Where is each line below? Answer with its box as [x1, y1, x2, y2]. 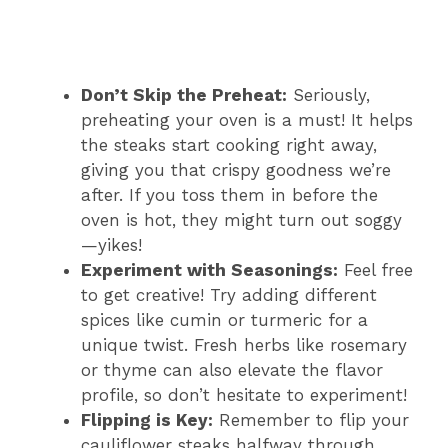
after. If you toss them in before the [81, 185, 378, 206]
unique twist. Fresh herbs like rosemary [81, 335, 407, 356]
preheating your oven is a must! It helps [81, 110, 413, 131]
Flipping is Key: [81, 410, 213, 431]
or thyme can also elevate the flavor [81, 360, 383, 381]
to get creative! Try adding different [81, 285, 377, 306]
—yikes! [81, 235, 142, 256]
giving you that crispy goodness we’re [81, 160, 391, 181]
